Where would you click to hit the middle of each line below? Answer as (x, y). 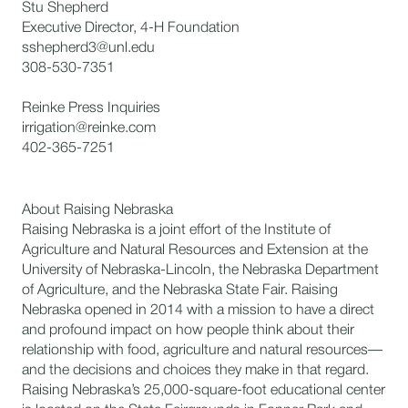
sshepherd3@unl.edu (88, 48)
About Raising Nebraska (97, 210)
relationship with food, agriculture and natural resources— (202, 351)
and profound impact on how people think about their (188, 331)
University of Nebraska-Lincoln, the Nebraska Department (200, 270)
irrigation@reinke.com (89, 128)
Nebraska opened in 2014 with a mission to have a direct (198, 311)
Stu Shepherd (65, 8)
